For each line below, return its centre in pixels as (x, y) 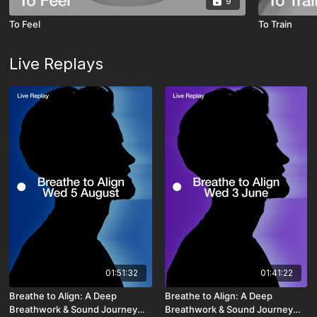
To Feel (25, 24)
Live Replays (57, 63)
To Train (275, 24)
